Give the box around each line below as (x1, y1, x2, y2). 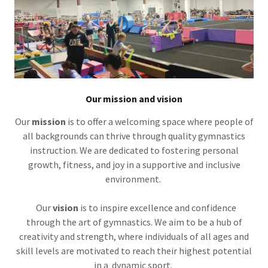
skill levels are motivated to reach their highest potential (16, 245, 252, 257)
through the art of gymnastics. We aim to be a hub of (26, 216, 242, 229)
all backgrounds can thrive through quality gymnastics (23, 130, 245, 142)
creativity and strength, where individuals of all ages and (19, 230, 249, 243)
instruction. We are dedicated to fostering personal (29, 144, 239, 157)
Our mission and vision (86, 93, 182, 105)
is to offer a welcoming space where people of (65, 115, 254, 128)
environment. (105, 173, 163, 185)
